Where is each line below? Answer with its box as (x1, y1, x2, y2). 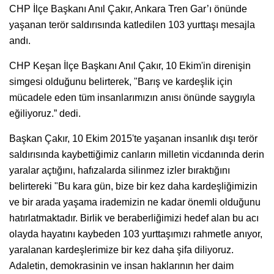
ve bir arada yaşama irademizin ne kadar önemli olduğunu (9, 196, 261, 207)
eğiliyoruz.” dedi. (9, 108, 81, 119)
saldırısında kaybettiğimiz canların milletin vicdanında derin (9, 149, 264, 160)
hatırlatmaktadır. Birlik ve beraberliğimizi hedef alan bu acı (9, 212, 259, 223)
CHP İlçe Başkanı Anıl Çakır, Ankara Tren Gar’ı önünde (9, 3, 247, 14)
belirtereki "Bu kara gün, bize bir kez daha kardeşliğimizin (9, 180, 257, 191)
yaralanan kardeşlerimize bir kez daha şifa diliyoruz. (9, 244, 234, 255)
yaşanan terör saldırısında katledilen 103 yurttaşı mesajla (9, 19, 255, 30)
